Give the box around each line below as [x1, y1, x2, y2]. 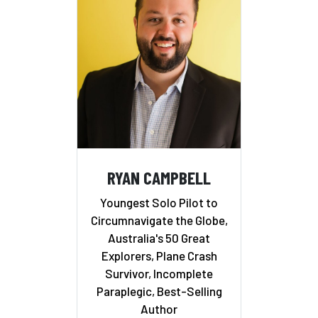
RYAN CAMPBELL [107, 165, 211, 188]
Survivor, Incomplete [105, 266, 213, 281]
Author [141, 302, 177, 317]
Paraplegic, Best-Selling [96, 284, 222, 299]
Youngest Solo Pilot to [100, 195, 218, 210]
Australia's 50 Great [108, 231, 210, 246]
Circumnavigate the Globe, [90, 213, 228, 228]
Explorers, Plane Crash [101, 248, 217, 263]
